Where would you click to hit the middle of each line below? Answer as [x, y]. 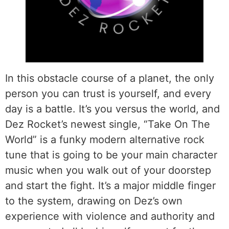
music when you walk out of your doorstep [108, 170]
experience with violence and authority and [110, 216]
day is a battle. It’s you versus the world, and [112, 109]
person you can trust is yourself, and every [108, 94]
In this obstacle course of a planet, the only [110, 78]
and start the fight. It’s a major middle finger [110, 186]
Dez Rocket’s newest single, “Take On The [108, 124]
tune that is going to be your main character [111, 155]
